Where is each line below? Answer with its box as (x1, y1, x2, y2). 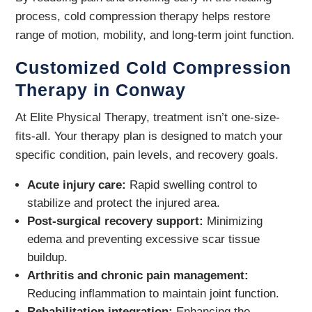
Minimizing (203, 214, 263, 228)
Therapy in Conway (15, 80, 187, 100)
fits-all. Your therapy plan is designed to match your (15, 130, 283, 143)
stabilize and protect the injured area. (27, 196, 221, 210)
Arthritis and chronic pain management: (27, 269, 249, 282)
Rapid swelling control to (126, 178, 258, 192)
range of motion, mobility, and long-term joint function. (15, 29, 295, 42)
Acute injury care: (27, 178, 127, 192)
